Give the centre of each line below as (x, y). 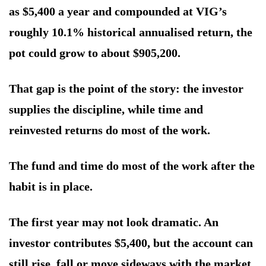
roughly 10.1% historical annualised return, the (131, 32)
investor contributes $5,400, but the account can (131, 243)
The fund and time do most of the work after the (132, 166)
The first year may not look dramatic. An (114, 222)
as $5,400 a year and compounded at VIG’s (118, 12)
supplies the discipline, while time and (106, 110)
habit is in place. (51, 187)
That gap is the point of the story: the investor (126, 89)
